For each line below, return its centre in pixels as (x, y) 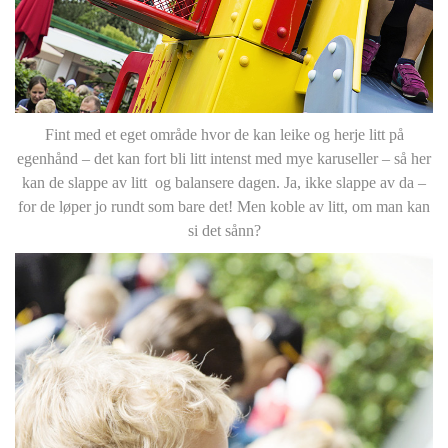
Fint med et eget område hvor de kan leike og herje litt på (224, 134)
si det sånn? (224, 230)
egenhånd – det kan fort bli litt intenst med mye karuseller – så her (224, 158)
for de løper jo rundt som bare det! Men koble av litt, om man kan (224, 206)
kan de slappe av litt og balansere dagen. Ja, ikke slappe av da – (224, 182)
